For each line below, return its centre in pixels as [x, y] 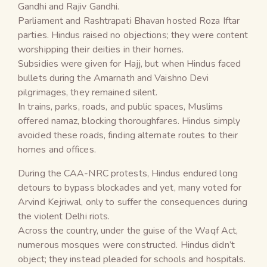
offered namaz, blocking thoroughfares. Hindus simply [129, 121]
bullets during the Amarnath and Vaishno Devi [114, 78]
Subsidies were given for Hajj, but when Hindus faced [130, 63]
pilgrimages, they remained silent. [88, 92]
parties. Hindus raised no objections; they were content [133, 35]
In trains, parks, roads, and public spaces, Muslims [121, 106]
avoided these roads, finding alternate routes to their [128, 135]
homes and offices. [57, 149]
